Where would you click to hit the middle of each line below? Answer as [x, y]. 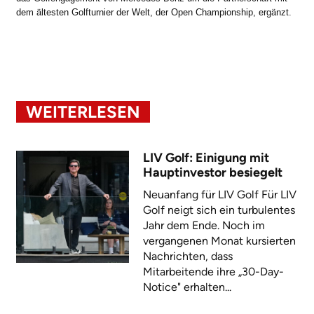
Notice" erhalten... [187, 287]
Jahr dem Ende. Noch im [204, 225]
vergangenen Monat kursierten [219, 240]
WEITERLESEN [83, 111]
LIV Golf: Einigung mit [206, 157]
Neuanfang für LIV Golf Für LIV [219, 194]
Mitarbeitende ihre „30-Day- [213, 271]
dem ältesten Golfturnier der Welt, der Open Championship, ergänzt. [154, 12]
